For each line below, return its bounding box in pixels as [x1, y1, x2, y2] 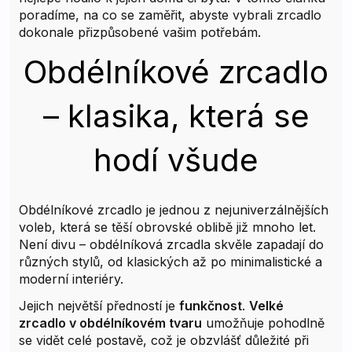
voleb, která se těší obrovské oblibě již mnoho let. [19, 218, 316, 235]
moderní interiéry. [19, 270, 123, 287]
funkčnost [179, 297, 242, 313]
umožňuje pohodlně [202, 314, 324, 331]
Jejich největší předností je [19, 297, 179, 313]
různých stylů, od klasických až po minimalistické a [19, 253, 322, 269]
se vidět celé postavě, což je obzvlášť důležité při [19, 332, 309, 348]
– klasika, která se [42, 96, 310, 135]
